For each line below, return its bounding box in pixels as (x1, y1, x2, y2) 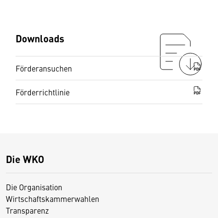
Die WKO (6, 152, 44, 166)
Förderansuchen (16, 63, 72, 73)
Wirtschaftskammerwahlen (6, 193, 99, 204)
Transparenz (6, 205, 49, 216)
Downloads (16, 31, 64, 45)
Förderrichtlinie (16, 87, 70, 97)
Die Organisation (6, 182, 62, 192)
